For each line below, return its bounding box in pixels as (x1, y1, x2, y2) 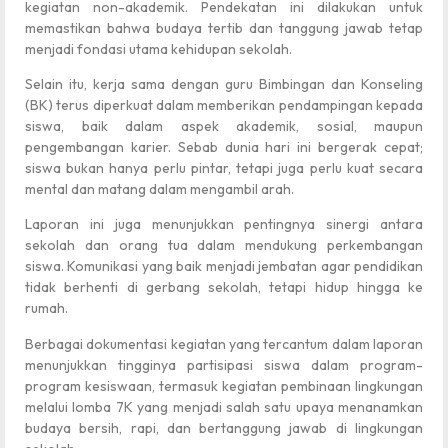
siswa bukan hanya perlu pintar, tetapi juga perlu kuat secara (25, 158, 423, 177)
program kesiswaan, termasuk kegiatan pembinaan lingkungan (25, 376, 423, 395)
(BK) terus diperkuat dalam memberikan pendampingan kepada (25, 95, 423, 114)
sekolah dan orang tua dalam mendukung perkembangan (25, 236, 423, 255)
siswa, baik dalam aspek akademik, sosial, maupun (25, 116, 423, 135)
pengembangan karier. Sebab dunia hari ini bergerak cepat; (25, 137, 423, 156)
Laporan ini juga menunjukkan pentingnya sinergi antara (25, 215, 423, 234)
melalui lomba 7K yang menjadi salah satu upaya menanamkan (25, 397, 423, 416)
